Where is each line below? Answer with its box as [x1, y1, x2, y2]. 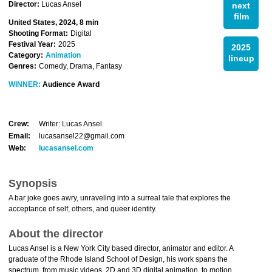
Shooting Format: [8, 29, 68, 38]
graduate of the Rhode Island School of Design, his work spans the [8, 255, 228, 263]
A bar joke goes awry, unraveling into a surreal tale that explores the [8, 194, 231, 202]
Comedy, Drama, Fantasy [39, 62, 122, 70]
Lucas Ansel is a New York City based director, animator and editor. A [8, 244, 233, 253]
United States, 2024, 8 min [8, 18, 98, 27]
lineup [228, 53, 254, 63]
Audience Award [41, 80, 100, 89]
